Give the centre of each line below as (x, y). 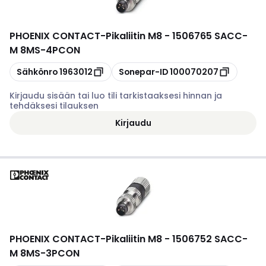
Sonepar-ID (143, 72)
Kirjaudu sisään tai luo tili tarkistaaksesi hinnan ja (116, 96)
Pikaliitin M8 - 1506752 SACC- (177, 239)
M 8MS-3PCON (45, 253)
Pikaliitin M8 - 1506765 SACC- (177, 36)
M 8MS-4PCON (45, 50)
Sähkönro (37, 72)
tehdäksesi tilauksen (54, 106)
